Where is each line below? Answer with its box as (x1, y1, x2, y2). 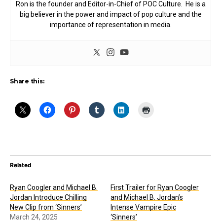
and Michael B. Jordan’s (110, 193, 183, 202)
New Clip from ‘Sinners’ (10, 203, 82, 212)
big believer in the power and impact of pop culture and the (19, 10, 202, 19)
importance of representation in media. (49, 21, 172, 29)
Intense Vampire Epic (110, 203, 176, 212)
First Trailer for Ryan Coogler (110, 184, 199, 192)
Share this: (10, 77, 44, 85)
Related (10, 161, 32, 169)
